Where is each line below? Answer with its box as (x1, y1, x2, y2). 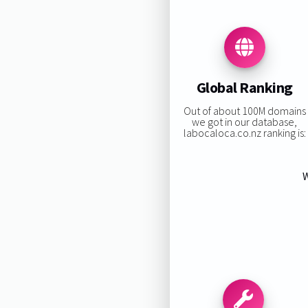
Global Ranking (196, 78, 293, 98)
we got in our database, (192, 114, 298, 129)
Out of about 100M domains (183, 103, 306, 118)
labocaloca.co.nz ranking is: (183, 125, 306, 140)
